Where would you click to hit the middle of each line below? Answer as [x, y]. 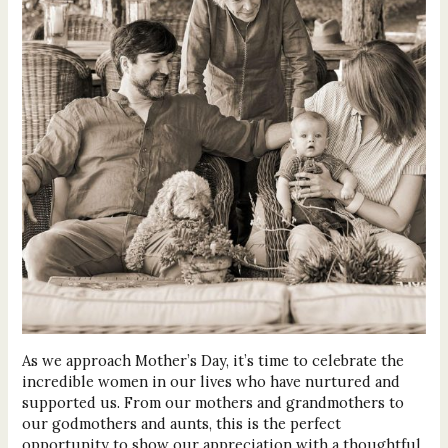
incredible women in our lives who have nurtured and [210, 382]
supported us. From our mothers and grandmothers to [212, 403]
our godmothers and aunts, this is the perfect [181, 424]
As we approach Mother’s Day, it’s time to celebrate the [212, 361]
